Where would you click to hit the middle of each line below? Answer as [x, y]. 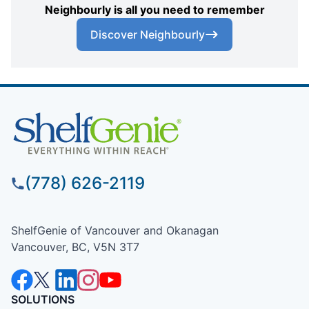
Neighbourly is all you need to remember [154, 9]
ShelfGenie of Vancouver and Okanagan [115, 230]
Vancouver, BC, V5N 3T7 [75, 247]
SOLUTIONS [43, 299]
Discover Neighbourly [148, 34]
